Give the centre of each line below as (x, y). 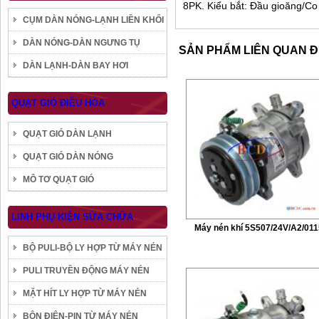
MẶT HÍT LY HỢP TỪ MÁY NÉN (85, 293)
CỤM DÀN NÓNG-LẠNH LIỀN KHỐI (93, 20)
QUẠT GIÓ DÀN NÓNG (68, 157)
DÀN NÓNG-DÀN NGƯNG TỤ (82, 43)
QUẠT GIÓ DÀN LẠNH (67, 134)
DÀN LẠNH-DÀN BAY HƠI (75, 66)
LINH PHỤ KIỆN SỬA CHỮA (72, 217)
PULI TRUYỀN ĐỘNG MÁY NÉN (86, 271)
